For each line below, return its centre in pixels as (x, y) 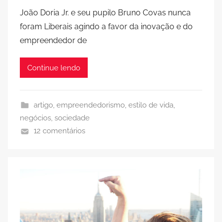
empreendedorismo (90, 105)
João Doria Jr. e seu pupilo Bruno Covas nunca (105, 13)
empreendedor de (53, 41)
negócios (35, 118)
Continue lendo (54, 68)
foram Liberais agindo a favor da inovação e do (106, 27)
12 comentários (59, 131)
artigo (43, 105)
